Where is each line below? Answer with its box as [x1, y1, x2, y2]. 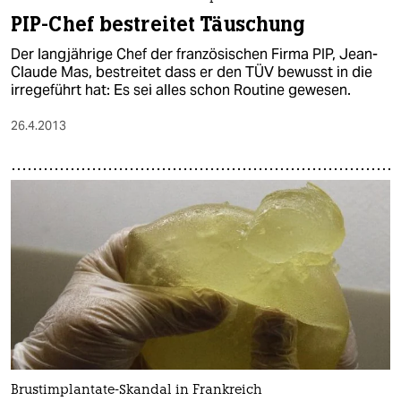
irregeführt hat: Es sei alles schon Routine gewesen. [11, 80, 351, 99]
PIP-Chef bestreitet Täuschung [11, 11, 305, 38]
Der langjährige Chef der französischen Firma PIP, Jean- [11, 44, 378, 64]
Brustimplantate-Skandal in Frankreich [11, 384, 262, 398]
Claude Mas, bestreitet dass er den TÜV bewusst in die [11, 62, 372, 81]
